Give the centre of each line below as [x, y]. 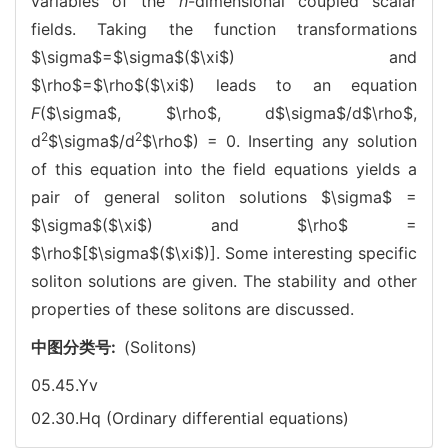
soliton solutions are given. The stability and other [224, 280]
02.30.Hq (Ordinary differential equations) [190, 417]
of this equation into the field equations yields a [224, 168]
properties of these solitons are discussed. [192, 308]
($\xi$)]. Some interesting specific [288, 252]
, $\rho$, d [196, 112]
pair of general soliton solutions [176, 196]
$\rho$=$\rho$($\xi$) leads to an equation [224, 84]
